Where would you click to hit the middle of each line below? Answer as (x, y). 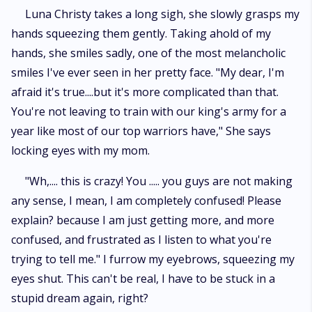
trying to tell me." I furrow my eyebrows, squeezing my (153, 259)
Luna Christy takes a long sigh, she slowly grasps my (162, 14)
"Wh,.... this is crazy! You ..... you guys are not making (159, 181)
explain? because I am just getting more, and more (143, 220)
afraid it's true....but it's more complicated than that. (145, 92)
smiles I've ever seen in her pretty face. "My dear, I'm (148, 72)
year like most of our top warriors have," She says (141, 131)
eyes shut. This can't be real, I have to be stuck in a (143, 279)
